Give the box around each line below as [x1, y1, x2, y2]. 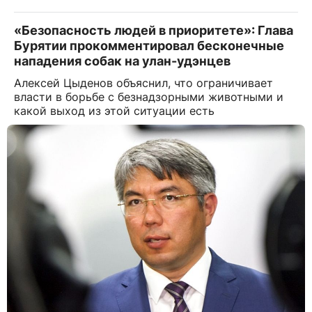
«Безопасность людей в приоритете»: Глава [14, 22, 293, 38]
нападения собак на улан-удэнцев [14, 53, 231, 68]
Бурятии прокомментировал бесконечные [14, 38, 284, 53]
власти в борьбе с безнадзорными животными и [14, 89, 283, 104]
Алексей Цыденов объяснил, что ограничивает [14, 75, 273, 90]
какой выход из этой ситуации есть [14, 103, 214, 118]
